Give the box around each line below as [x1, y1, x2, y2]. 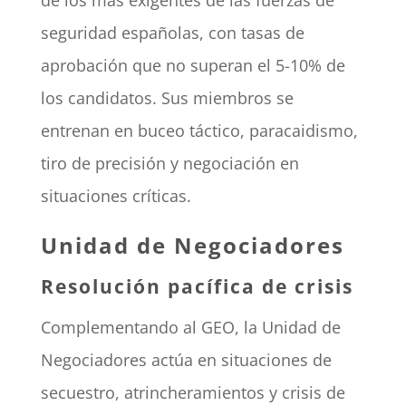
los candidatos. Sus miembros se [40, 87, 294, 110]
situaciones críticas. [40, 185, 191, 208]
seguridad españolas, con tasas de [40, 22, 304, 44]
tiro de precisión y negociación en [40, 152, 299, 175]
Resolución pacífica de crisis [40, 274, 353, 300]
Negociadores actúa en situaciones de [40, 349, 332, 372]
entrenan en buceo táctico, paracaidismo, [40, 120, 358, 142]
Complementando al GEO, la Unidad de [40, 316, 341, 339]
